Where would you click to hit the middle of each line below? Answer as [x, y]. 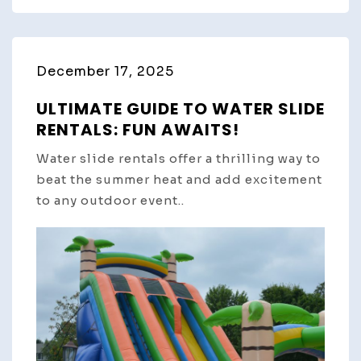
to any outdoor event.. [110, 200]
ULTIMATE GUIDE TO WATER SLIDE [180, 108]
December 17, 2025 [105, 71]
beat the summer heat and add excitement [179, 179]
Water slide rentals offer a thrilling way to [178, 158]
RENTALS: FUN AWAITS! [138, 129]
